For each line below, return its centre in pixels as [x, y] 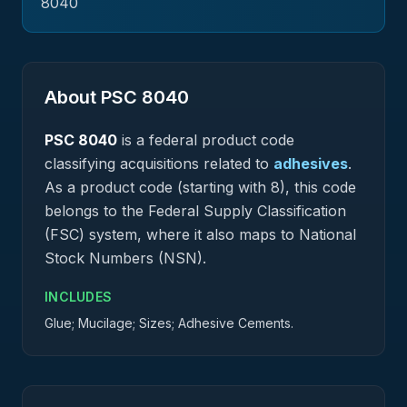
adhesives [311, 164]
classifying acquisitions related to [157, 164]
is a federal [159, 140]
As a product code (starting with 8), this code [200, 187]
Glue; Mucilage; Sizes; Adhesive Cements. [169, 323]
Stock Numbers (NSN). [125, 258]
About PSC [93, 97]
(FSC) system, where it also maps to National [200, 234]
